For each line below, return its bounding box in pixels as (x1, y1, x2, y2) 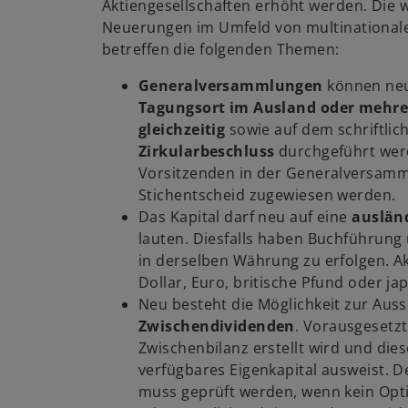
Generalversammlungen (138, 76, 323, 97)
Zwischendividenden (138, 316, 295, 337)
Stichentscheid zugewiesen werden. (138, 185, 396, 206)
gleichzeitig (138, 119, 229, 140)
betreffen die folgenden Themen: (102, 39, 340, 60)
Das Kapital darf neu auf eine (138, 207, 352, 228)
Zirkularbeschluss (138, 141, 279, 162)
